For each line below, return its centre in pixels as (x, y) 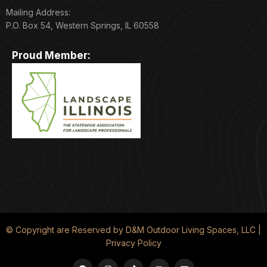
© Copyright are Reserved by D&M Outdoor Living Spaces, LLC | (133, 230)
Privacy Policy (133, 243)
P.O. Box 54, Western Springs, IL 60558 (83, 25)
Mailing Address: (38, 12)
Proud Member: (51, 55)
